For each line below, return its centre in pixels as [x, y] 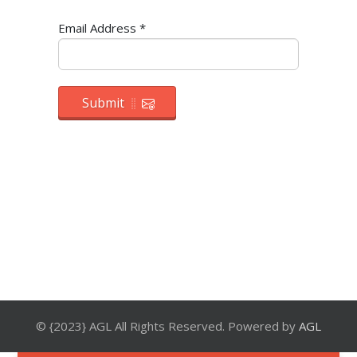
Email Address [97, 28]
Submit [103, 103]
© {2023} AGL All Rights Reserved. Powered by [167, 326]
